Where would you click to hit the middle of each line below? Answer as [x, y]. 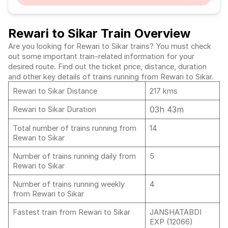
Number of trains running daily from [74, 156]
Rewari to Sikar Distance [56, 91]
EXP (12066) [171, 222]
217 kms [164, 91]
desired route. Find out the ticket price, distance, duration [107, 67]
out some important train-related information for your [101, 56]
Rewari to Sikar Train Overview [99, 33]
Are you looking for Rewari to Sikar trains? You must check [110, 46]
